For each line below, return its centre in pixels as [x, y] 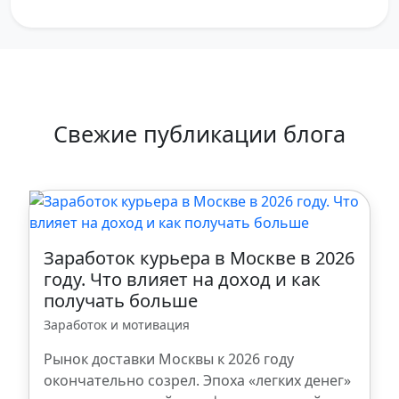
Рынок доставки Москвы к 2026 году [169, 359]
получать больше [121, 301]
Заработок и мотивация [117, 325]
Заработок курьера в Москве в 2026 [199, 258]
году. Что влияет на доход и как [182, 280]
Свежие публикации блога [199, 134]
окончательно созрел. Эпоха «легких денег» [197, 381]
